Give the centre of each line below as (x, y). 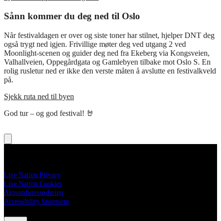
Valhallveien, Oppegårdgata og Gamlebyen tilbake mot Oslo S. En (107, 62)
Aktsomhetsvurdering (34, 192)
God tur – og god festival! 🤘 (49, 113)
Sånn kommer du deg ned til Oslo (72, 16)
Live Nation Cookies (33, 184)
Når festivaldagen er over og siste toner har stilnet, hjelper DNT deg (109, 35)
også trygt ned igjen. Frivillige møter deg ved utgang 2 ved (95, 44)
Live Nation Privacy (32, 175)
